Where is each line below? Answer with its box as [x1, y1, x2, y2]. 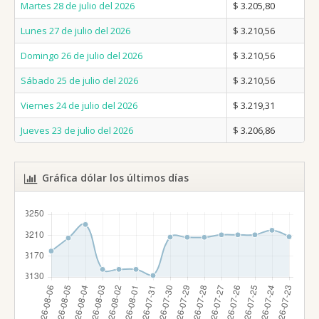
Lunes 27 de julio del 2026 [21, 24, 130, 38]
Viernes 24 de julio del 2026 [21, 99, 137, 113]
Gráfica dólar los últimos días [42, 171, 189, 185]
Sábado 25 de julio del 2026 [21, 74, 138, 88]
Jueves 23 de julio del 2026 [21, 124, 133, 137]
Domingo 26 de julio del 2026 [21, 49, 142, 63]
